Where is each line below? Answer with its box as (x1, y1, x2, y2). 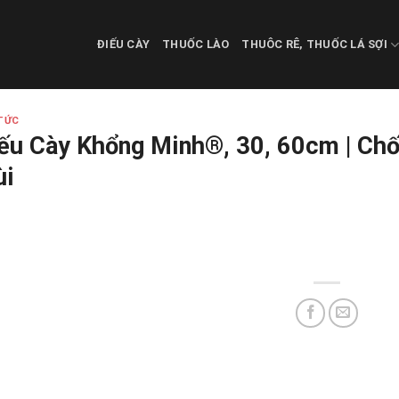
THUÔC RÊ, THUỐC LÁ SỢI (241, 37, 388, 51)
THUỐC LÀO (162, 37, 230, 51)
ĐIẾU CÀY (97, 37, 151, 51)
